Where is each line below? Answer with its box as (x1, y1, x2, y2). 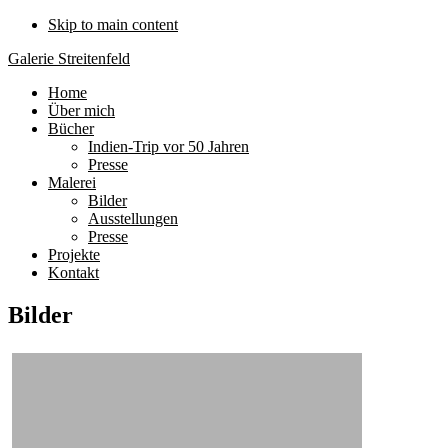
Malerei (48, 174, 96, 191)
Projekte (48, 246, 100, 263)
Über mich (48, 102, 115, 119)
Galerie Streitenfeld (8, 50, 130, 67)
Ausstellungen (88, 210, 178, 227)
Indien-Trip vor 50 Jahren (88, 138, 249, 155)
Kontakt (48, 264, 99, 281)
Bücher (48, 120, 94, 137)
